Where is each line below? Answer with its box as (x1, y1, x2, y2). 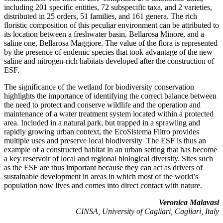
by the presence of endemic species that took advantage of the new (4, 47, 213, 56)
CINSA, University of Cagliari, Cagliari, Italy (76, 207, 219, 216)
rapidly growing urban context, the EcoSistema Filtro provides (4, 127, 199, 136)
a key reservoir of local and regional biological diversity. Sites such (4, 154, 213, 163)
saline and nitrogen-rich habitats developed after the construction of (4, 56, 214, 65)
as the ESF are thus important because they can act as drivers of (4, 163, 203, 172)
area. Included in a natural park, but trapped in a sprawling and (4, 118, 200, 127)
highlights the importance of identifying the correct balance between (4, 91, 217, 100)
